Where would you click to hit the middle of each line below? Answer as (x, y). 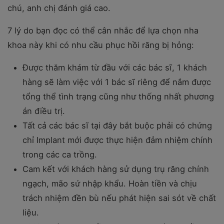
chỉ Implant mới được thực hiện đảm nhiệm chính (117, 140)
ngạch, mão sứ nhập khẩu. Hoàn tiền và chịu (110, 183)
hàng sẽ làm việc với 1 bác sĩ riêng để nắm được (117, 82)
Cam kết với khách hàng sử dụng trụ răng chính (116, 169)
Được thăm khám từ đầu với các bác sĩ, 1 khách (115, 67)
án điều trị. (44, 111)
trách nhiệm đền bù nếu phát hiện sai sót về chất (119, 198)
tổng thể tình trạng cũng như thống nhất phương (118, 96)
